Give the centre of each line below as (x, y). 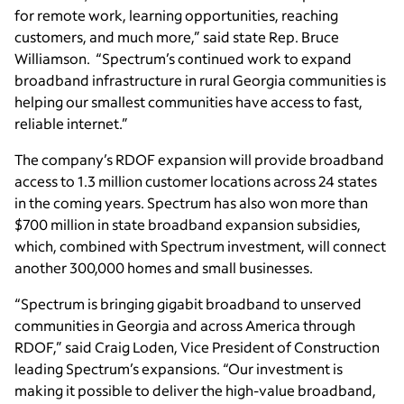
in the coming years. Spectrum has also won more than (191, 203)
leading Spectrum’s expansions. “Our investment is (179, 369)
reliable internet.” (71, 124)
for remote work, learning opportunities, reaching (176, 15)
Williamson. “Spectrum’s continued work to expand (183, 59)
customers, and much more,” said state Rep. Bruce (177, 37)
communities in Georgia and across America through (185, 326)
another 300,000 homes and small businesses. (164, 268)
